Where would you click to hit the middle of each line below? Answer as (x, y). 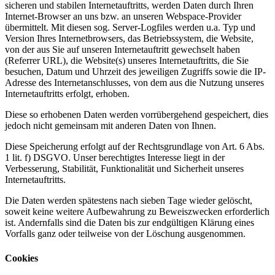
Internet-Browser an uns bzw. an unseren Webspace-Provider (123, 17)
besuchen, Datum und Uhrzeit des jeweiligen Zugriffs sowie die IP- (135, 72)
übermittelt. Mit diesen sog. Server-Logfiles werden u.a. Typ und (130, 28)
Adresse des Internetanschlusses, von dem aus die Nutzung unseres (134, 83)
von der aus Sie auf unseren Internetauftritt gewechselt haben (122, 50)
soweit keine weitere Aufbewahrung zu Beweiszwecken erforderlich (137, 212)
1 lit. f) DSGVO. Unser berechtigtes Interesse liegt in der (115, 158)
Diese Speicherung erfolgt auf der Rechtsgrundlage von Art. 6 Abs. (135, 147)
